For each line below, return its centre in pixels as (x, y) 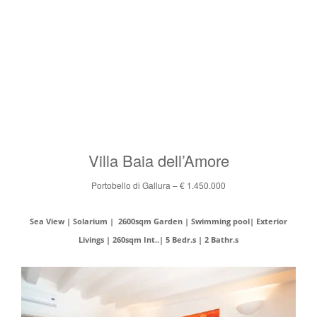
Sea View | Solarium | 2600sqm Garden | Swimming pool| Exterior (158, 222)
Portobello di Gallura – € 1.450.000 (158, 185)
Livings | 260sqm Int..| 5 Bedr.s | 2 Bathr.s (158, 240)
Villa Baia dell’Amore (158, 161)
